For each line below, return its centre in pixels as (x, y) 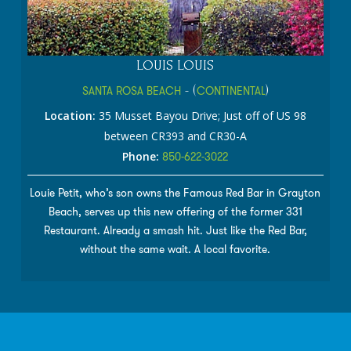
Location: (70, 115)
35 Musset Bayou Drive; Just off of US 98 (201, 115)
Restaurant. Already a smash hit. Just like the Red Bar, (175, 230)
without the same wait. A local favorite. (175, 249)
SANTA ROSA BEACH (131, 90)
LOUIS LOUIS (175, 65)
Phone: (141, 156)
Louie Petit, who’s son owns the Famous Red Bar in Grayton (175, 192)
